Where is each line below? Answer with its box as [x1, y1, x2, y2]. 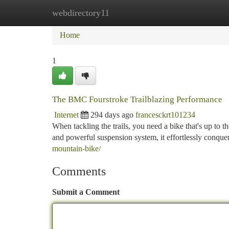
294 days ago [90, 110, 133, 119]
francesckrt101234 [135, 110, 195, 119]
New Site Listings [103, 8, 161, 17]
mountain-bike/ [52, 144, 101, 153]
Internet [54, 110, 79, 119]
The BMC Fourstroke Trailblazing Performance [52, 95, 222, 104]
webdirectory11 [52, 8, 109, 18]
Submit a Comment [52, 188, 120, 196]
